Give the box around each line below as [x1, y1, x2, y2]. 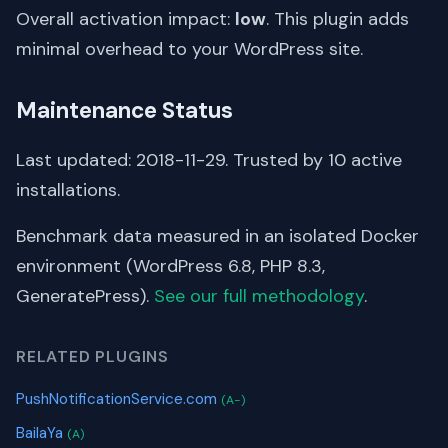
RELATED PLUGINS [16, 345, 169, 367]
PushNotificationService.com [16, 388, 221, 409]
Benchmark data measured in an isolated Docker [16, 223, 419, 248]
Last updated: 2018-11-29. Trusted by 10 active [16, 147, 402, 172]
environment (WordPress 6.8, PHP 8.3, [16, 253, 325, 278]
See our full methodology [154, 283, 364, 308]
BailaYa [16, 423, 67, 444]
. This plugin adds [266, 6, 409, 31]
